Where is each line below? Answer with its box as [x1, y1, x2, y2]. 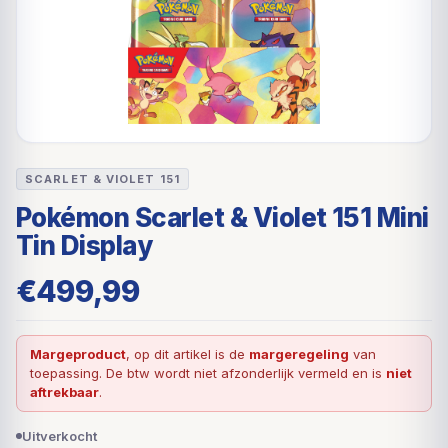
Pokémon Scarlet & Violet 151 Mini [16, 201, 429, 233]
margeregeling [249, 345, 349, 362]
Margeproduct [30, 345, 126, 362]
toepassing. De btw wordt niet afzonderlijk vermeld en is [30, 364, 386, 381]
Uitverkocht [22, 427, 97, 444]
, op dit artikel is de [126, 345, 249, 362]
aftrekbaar [30, 383, 99, 400]
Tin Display [16, 229, 153, 261]
